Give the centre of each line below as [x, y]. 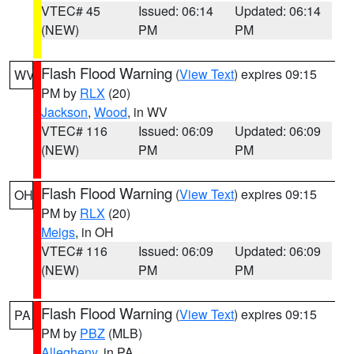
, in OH [94, 232]
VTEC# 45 [71, 11]
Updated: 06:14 [278, 11]
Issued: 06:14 [175, 11]
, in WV [147, 112]
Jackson [64, 112]
